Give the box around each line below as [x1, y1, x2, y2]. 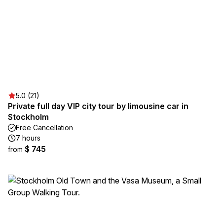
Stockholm [8, 112, 49, 122]
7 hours [16, 134, 40, 142]
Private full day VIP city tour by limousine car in [8, 101, 188, 111]
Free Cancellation [16, 123, 73, 132]
